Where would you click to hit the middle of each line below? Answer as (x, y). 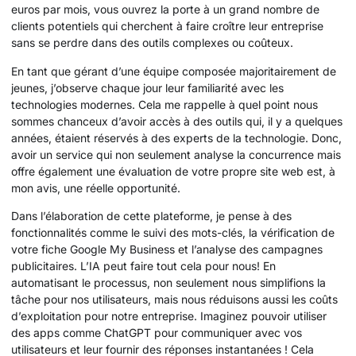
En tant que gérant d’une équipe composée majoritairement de (174, 71)
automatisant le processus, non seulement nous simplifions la (168, 282)
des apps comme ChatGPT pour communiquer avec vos (157, 332)
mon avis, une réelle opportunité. (96, 188)
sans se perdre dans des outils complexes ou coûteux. (152, 43)
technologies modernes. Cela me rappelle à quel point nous (164, 104)
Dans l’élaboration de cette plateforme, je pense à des (151, 215)
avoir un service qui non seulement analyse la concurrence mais (176, 154)
